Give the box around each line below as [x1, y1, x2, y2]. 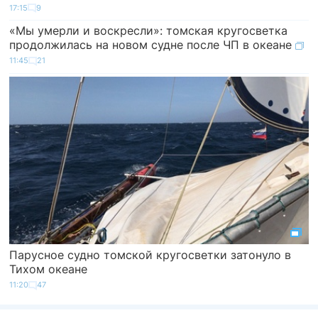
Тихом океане [9, 262, 88, 277]
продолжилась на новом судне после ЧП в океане [9, 38, 296, 53]
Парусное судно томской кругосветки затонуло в [9, 248, 292, 263]
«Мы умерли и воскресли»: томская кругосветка [9, 23, 288, 38]
